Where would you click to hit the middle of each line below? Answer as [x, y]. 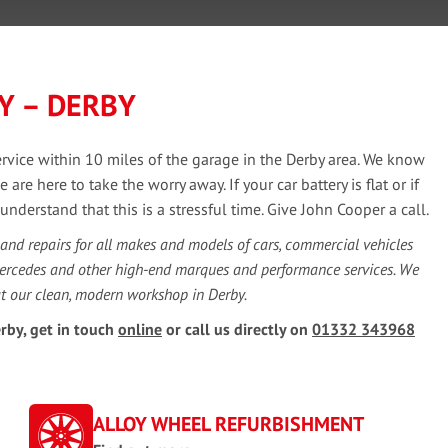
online [140, 329]
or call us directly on [237, 329]
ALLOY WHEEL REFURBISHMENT [228, 424]
